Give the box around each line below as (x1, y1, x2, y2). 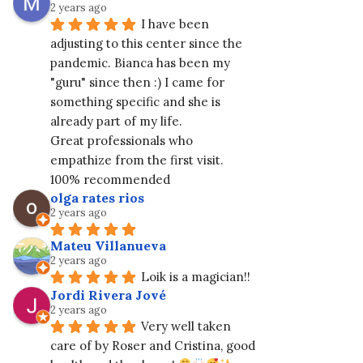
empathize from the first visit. (50, 152, 224, 168)
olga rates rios (50, 189, 144, 206)
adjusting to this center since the (50, 35, 242, 51)
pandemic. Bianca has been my (50, 54, 230, 70)
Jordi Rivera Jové (50, 286, 166, 303)
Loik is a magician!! (141, 268, 250, 284)
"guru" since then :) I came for (50, 74, 224, 90)
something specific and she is (50, 93, 220, 109)
